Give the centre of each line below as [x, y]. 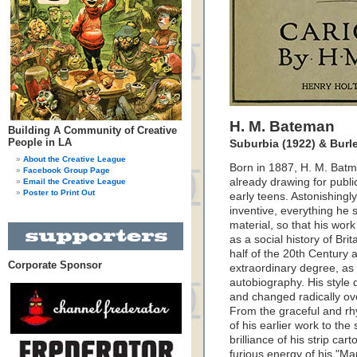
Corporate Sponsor [55, 265]
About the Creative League [75, 159]
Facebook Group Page [67, 170]
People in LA [40, 142]
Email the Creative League [75, 181]
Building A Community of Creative [92, 130]
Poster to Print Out [59, 192]
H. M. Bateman [282, 126]
